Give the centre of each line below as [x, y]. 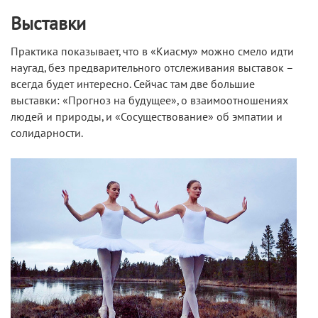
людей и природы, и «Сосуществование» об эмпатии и [147, 117]
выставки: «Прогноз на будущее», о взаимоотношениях [149, 101]
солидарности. [47, 134]
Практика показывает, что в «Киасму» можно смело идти [152, 52]
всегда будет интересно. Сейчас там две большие [133, 85]
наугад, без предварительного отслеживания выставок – [152, 68]
